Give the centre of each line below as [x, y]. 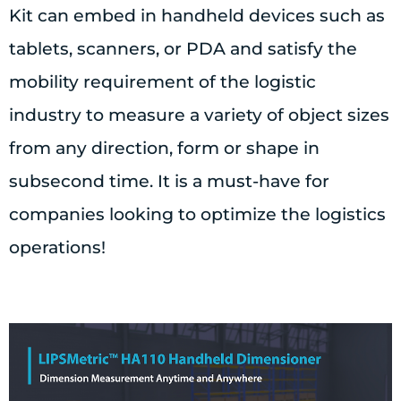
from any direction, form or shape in [164, 149]
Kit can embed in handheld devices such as [197, 16]
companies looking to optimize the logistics [197, 215]
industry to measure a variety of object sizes [199, 115]
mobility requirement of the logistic [162, 82]
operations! [57, 248]
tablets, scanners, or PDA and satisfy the [183, 49]
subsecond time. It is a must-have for [169, 182]
